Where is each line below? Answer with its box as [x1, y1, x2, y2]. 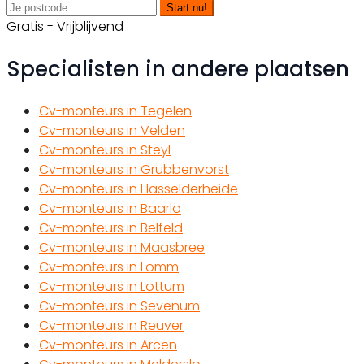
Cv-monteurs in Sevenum [39, 297, 200, 316]
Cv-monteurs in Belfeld [39, 219, 183, 238]
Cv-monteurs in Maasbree [39, 238, 205, 258]
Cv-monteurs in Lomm [39, 258, 179, 277]
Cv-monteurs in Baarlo [39, 199, 181, 219]
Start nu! [167, 2, 207, 15]
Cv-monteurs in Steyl [39, 141, 171, 160]
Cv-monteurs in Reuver [39, 316, 184, 336]
